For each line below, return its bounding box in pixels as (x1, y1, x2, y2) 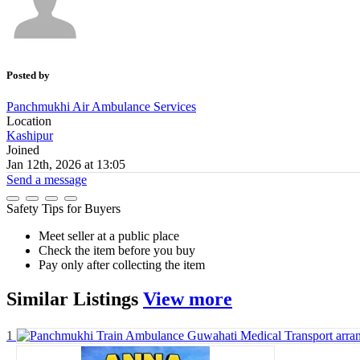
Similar (6, 288, 73, 310)
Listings (73, 288, 138, 310)
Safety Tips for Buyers (6, 202, 121, 216)
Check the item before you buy (39, 243, 195, 258)
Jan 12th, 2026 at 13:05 (6, 157, 125, 172)
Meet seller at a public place (39, 229, 179, 243)
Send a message (6, 173, 87, 187)
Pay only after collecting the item (39, 258, 205, 272)
